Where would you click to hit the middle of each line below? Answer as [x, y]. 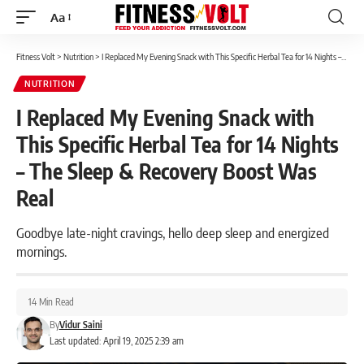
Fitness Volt [36, 56]
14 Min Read [51, 302]
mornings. [41, 251]
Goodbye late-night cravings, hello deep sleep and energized [173, 232]
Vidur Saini [80, 325]
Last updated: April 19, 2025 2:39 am [116, 341]
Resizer [69, 46]
